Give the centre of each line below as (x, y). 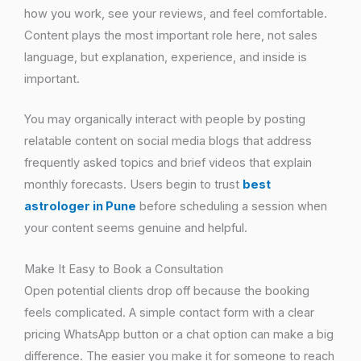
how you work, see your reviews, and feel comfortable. (176, 13)
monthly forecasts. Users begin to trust (133, 185)
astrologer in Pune (80, 207)
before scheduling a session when (232, 207)
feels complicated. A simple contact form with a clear (169, 312)
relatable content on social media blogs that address (168, 141)
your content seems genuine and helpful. (136, 228)
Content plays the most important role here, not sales (171, 35)
